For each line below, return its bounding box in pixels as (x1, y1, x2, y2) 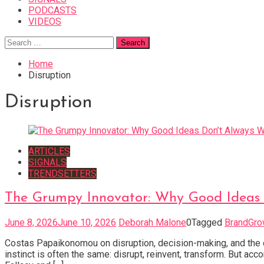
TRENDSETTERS (28, 167, 97, 179)
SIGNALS (28, 156, 67, 168)
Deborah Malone (118, 216, 186, 228)
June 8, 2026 (5, 216, 58, 228)
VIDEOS (28, 16, 61, 27)
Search (4, 36, 32, 47)
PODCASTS (28, 5, 77, 16)
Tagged (192, 216, 225, 228)
